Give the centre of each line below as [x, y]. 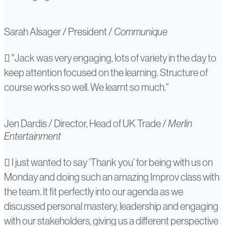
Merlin [180, 123]
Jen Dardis [25, 123]
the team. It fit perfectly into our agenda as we [94, 191]
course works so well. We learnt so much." [87, 87]
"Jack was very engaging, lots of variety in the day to [113, 58]
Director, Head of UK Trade [107, 123]
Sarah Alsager [33, 32]
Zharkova [36, 185]
